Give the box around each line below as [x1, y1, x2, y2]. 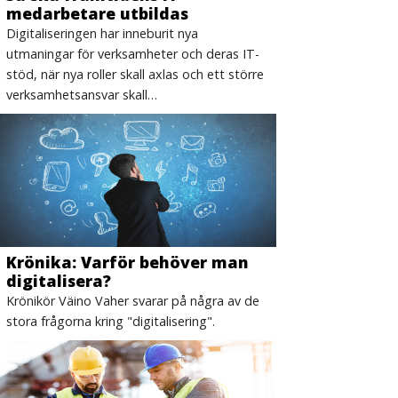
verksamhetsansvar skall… [6, 85, 158, 103]
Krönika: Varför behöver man [6, 251, 250, 273]
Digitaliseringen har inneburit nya [6, 24, 199, 42]
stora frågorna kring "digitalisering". [6, 312, 216, 330]
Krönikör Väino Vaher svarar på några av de [6, 291, 260, 309]
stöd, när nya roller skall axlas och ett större [6, 65, 265, 83]
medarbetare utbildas [6, 2, 189, 24]
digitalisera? [6, 269, 112, 291]
